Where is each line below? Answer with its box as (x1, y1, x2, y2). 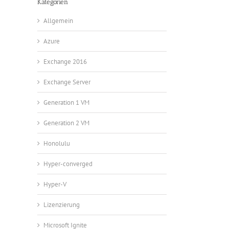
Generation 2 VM (43, 118, 89, 127)
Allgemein (43, 16, 73, 25)
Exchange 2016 (43, 57, 87, 66)
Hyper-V (43, 179, 66, 189)
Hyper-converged (43, 159, 93, 168)
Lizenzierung (43, 200, 80, 209)
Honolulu (43, 139, 70, 148)
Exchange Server (43, 77, 90, 86)
